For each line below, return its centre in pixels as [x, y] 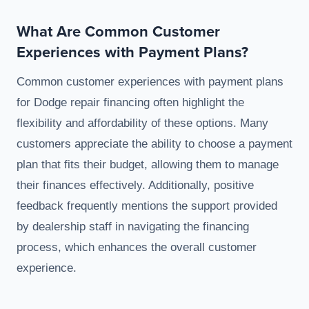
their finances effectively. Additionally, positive [135, 186]
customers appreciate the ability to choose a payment [154, 144]
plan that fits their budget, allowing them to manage [148, 165]
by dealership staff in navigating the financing [133, 227]
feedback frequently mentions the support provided [147, 206]
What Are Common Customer [118, 31]
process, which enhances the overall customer [137, 248]
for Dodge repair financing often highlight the [130, 103]
